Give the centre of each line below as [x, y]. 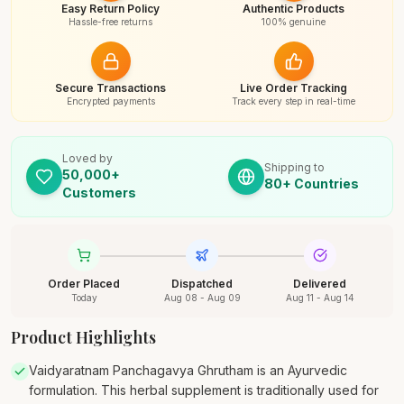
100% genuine [294, 22]
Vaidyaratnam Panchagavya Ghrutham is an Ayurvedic [188, 370]
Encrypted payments [110, 101]
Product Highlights [83, 337]
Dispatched [202, 284]
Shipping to [294, 167]
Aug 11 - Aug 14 [320, 298]
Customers [99, 193]
